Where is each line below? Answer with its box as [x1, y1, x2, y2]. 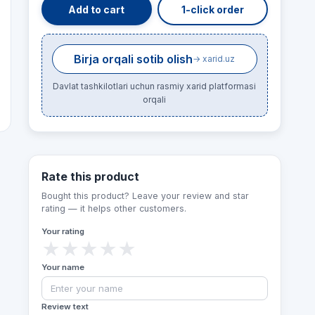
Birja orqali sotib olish [74, 52, 193, 66]
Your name [41, 262, 84, 272]
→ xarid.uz [193, 53, 236, 64]
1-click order [181, 3, 244, 15]
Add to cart [68, 3, 125, 15]
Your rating [41, 226, 84, 236]
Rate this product [41, 169, 139, 184]
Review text [41, 302, 89, 311]
